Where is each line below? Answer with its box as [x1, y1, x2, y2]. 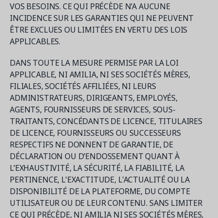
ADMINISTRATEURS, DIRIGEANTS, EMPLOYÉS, [10, 92, 178, 103]
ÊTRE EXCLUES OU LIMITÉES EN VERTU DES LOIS [10, 24, 188, 35]
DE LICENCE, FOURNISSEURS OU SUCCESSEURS [10, 127, 181, 138]
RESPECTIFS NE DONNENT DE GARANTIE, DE [10, 139, 174, 150]
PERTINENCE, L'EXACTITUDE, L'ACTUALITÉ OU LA [10, 174, 190, 185]
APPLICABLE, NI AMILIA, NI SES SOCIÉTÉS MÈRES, [10, 69, 190, 80]
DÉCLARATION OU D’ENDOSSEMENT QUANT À [10, 151, 180, 162]
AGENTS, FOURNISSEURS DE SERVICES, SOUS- [10, 104, 176, 115]
